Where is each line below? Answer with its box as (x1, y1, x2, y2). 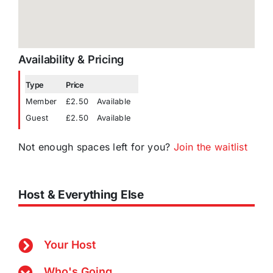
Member (26, 97, 57, 107)
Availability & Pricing (18, 52, 124, 66)
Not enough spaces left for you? (18, 141, 174, 154)
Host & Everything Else (18, 188, 144, 202)
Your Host (44, 238, 96, 252)
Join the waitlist (173, 141, 247, 154)
